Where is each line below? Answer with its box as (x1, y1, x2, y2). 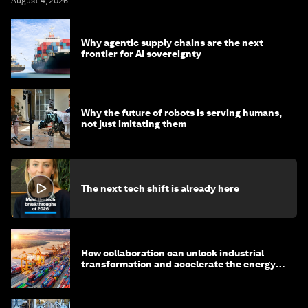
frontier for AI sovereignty (81, 48, 201, 60)
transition (81, 269, 127, 281)
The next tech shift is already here (81, 183, 239, 195)
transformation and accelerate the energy (81, 258, 276, 270)
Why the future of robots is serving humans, (81, 107, 282, 119)
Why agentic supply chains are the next (81, 37, 263, 49)
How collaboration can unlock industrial (81, 247, 264, 259)
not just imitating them (81, 118, 186, 130)
